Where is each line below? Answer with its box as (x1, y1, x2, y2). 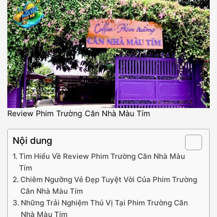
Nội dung (13, 134, 52, 146)
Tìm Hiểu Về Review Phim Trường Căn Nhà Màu (19, 151, 186, 161)
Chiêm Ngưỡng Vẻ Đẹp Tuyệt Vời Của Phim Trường (20, 174, 198, 184)
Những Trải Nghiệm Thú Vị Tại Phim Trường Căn (21, 198, 188, 207)
